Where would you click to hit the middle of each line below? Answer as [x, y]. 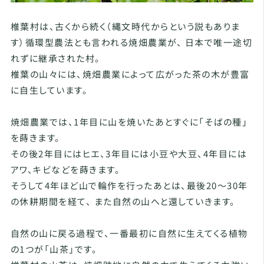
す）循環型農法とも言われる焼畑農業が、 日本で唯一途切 [131, 42]
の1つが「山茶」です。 [54, 249]
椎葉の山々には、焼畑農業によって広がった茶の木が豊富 [130, 74]
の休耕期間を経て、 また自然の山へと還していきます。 [123, 202]
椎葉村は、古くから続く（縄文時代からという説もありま [125, 27]
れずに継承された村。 [55, 58]
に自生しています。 [49, 90]
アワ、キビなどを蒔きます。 [65, 170]
